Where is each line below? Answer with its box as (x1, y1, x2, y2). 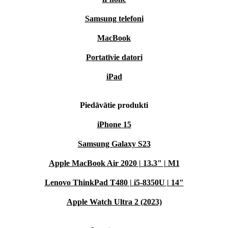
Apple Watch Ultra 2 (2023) (66, 197, 162, 206)
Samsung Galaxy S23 (77, 139, 151, 148)
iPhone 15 (97, 120, 131, 129)
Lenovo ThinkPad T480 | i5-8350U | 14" (44, 178, 184, 187)
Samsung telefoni (84, 14, 144, 23)
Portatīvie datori (85, 53, 142, 62)
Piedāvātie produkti (80, 101, 148, 109)
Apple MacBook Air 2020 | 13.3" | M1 (48, 159, 180, 167)
